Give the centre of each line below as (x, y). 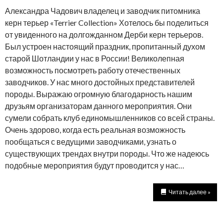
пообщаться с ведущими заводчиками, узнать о (91, 141)
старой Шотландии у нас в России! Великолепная (95, 58)
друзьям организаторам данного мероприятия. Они (98, 106)
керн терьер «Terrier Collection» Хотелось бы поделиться (107, 22)
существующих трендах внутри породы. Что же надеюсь (107, 153)
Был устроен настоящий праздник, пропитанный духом (105, 46)
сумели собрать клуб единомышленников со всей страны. (110, 117)
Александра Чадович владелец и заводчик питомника (103, 10)
